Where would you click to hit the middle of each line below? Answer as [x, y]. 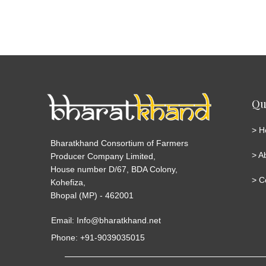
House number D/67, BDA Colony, [114, 170]
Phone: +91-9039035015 [98, 238]
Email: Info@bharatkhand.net [106, 221]
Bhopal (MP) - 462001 [92, 196]
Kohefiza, [68, 183]
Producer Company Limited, [103, 156]
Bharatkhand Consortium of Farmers [119, 143]
